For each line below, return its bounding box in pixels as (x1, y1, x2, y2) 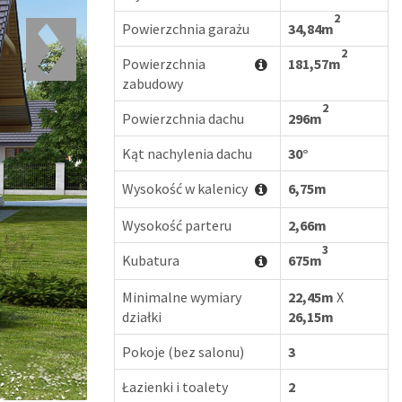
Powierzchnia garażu (122, 20, 249, 38)
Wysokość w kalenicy (122, 179, 248, 197)
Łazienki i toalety (122, 378, 228, 396)
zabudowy (122, 74, 183, 92)
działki (122, 308, 162, 326)
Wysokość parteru (122, 216, 232, 234)
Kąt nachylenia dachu (122, 144, 252, 162)
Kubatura (122, 251, 179, 269)
